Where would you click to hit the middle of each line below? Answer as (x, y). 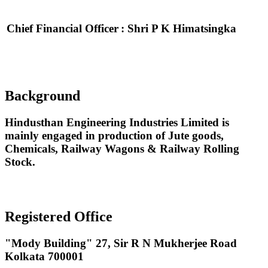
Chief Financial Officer (63, 29)
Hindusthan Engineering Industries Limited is (117, 123)
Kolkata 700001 (44, 256)
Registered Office (59, 216)
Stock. (20, 162)
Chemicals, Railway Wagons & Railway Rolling (122, 149)
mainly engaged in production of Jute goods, (114, 136)
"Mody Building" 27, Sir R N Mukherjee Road (121, 243)
